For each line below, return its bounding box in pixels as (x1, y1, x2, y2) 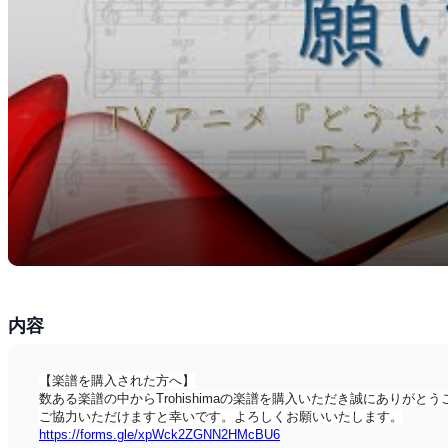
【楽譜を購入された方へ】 (39, 372, 195, 388)
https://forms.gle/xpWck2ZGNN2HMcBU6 (39, 426, 280, 442)
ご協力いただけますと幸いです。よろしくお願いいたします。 (39, 408, 403, 424)
